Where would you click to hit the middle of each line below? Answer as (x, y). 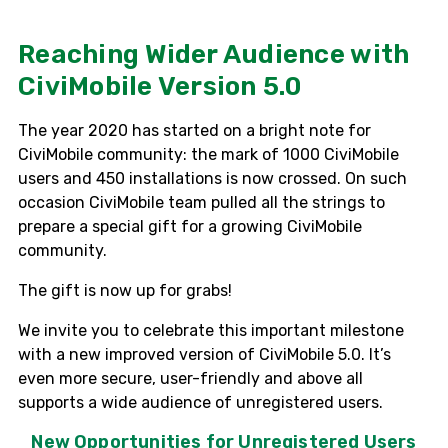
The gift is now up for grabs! (125, 290)
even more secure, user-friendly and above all (190, 378)
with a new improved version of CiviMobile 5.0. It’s (204, 354)
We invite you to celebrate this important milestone (211, 330)
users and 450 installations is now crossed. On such (212, 178)
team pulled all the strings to (274, 202)
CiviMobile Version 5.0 (160, 86)
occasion (53, 202)
